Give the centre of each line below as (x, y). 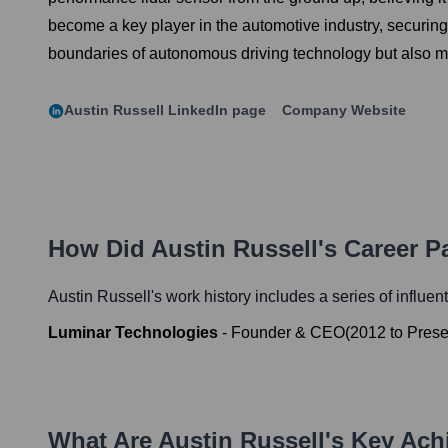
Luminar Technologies (133, 333)
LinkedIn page (215, 110)
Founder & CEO (288, 333)
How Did (99, 249)
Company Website (344, 110)
